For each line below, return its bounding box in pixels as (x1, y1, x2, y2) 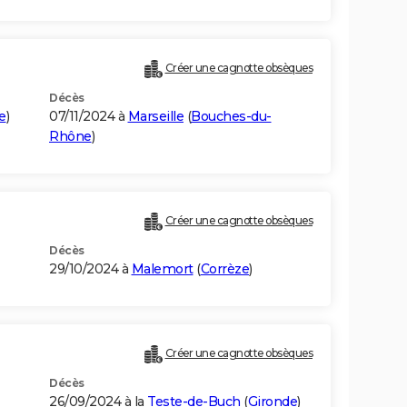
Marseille (127, 108, 184, 125)
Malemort (131, 261, 194, 278)
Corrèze (200, 261, 249, 278)
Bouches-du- (191, 108, 272, 125)
